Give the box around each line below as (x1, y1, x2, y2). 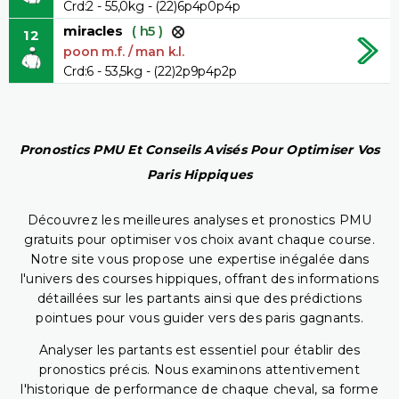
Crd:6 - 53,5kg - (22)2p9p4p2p (63, 62, 237, 79)
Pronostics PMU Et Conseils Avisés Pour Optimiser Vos (19, 142, 380, 159)
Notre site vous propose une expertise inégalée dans (29, 251, 370, 268)
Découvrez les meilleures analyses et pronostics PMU (27, 212, 372, 229)
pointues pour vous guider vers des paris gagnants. (36, 310, 363, 327)
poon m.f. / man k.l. (63, 43, 184, 60)
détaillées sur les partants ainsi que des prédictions (37, 290, 362, 307)
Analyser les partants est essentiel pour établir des (38, 342, 361, 359)
